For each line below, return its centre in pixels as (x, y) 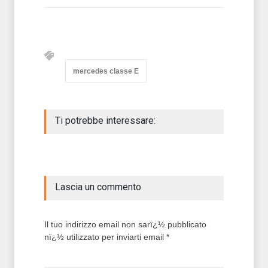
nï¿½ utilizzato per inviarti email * (107, 237)
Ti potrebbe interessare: (105, 120)
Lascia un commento (98, 187)
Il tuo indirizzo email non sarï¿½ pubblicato (125, 224)
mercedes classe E (106, 71)
